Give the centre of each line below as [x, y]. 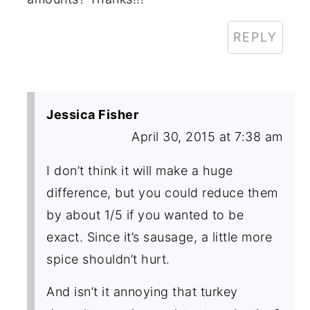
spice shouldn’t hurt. [108, 259]
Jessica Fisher [93, 114]
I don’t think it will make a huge [140, 170]
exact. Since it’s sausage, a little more [159, 237]
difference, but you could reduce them [162, 192]
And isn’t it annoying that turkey [142, 291]
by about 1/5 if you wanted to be [145, 215]
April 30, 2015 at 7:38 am [207, 136]
